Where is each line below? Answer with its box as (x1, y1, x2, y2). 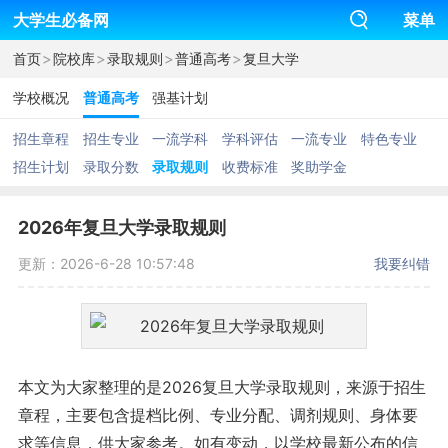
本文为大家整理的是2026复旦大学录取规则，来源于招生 (17, 377, 426, 398)
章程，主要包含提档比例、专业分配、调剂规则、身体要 (17, 405, 418, 426)
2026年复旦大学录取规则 (17, 217, 226, 238)
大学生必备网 (12, 10, 109, 30)
